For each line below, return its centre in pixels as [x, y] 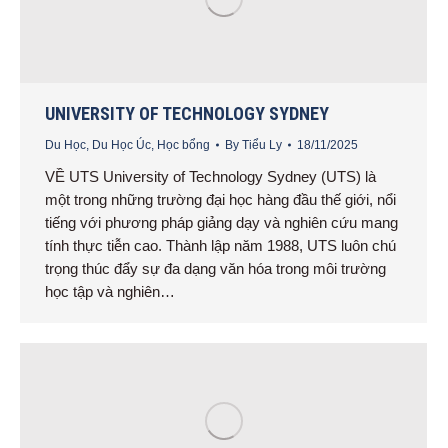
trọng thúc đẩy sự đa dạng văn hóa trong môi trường [215, 268]
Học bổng [183, 144]
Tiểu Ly [262, 144]
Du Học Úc [121, 144]
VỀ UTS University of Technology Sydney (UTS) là [210, 176]
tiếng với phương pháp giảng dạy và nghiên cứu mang [221, 222]
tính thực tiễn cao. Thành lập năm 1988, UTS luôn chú [220, 245]
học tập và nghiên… [110, 291]
